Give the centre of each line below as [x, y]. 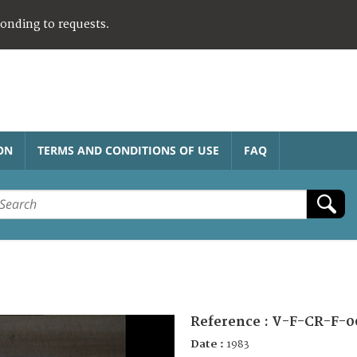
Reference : [231, 322]
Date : [208, 344]
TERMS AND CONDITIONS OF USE [128, 150]
